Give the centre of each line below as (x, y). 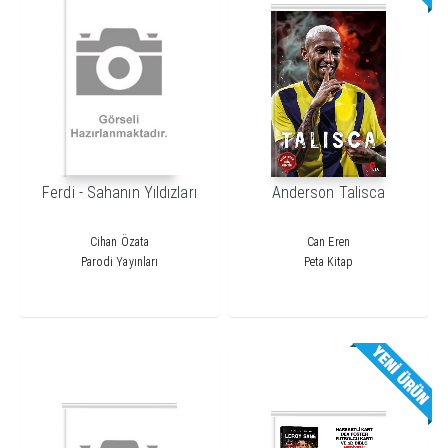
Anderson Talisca (328, 193)
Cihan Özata (119, 242)
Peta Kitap (328, 262)
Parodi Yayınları (119, 262)
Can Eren (328, 242)
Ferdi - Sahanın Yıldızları (119, 193)
